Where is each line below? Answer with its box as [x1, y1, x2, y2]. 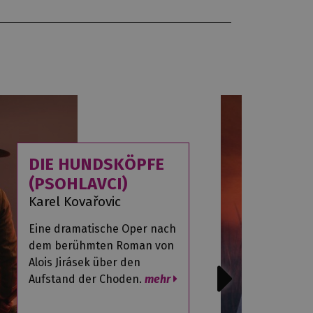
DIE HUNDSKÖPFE [28, 154, 164, 175]
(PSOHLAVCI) [28, 174, 127, 194]
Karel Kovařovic [28, 194, 121, 210]
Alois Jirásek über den [28, 256, 140, 270]
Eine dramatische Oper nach [28, 222, 176, 236]
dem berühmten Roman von [28, 239, 174, 253]
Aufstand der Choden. [28, 272, 145, 286]
